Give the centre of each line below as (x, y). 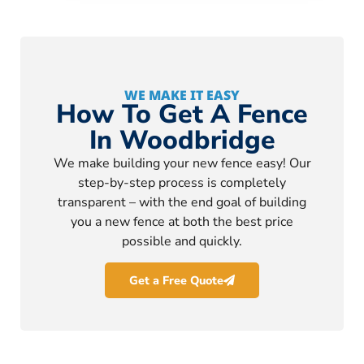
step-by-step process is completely (182, 182)
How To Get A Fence (182, 114)
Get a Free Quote (176, 280)
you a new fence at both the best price (182, 221)
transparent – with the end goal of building (182, 202)
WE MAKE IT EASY (182, 95)
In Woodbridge (182, 140)
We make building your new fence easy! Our (182, 163)
